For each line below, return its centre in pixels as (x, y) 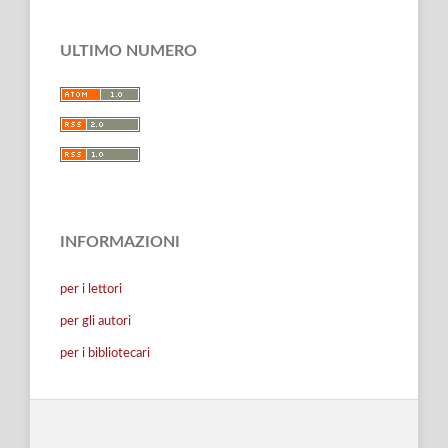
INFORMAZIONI (120, 241)
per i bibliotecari (105, 353)
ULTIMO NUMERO (128, 50)
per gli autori (95, 321)
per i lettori (91, 289)
